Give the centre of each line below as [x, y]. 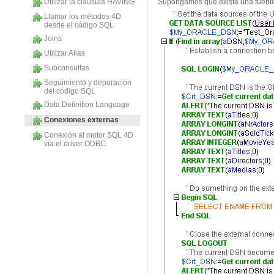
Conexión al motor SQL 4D [89, 135]
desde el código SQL [79, 25]
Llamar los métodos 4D [83, 17]
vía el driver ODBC [75, 144]
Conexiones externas [81, 120]
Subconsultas [67, 68]
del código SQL [70, 91]
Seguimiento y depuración [88, 83]
